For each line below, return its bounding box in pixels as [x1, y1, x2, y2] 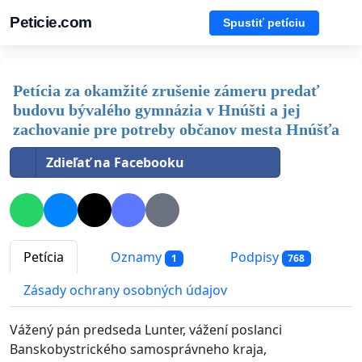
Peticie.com [10, 14, 92, 31]
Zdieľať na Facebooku [46, 154, 184, 171]
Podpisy [226, 248, 282, 267]
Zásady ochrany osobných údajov [23, 281, 227, 300]
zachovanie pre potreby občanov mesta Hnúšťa [13, 120, 339, 138]
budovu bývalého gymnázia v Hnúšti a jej [13, 101, 301, 119]
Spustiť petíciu [223, 15, 305, 29]
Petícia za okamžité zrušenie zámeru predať [13, 82, 319, 99]
